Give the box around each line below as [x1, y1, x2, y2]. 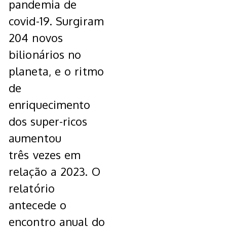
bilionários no [9, 47, 82, 62]
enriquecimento [9, 97, 91, 112]
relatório [9, 181, 55, 196]
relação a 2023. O [9, 164, 100, 179]
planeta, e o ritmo [9, 64, 104, 79]
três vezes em [9, 147, 81, 162]
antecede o [9, 198, 66, 212]
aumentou [9, 131, 61, 145]
